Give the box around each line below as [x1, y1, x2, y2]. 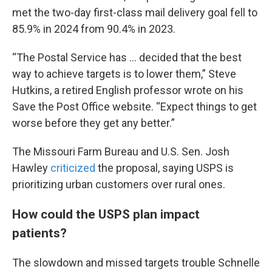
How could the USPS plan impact [12, 206, 200, 222]
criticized [50, 161, 95, 175]
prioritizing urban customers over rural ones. [12, 178, 225, 191]
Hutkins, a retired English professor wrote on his [12, 84, 243, 97]
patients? [12, 225, 70, 241]
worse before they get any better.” [12, 117, 175, 130]
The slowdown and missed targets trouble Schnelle [12, 256, 260, 270]
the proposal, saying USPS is [95, 161, 234, 175]
